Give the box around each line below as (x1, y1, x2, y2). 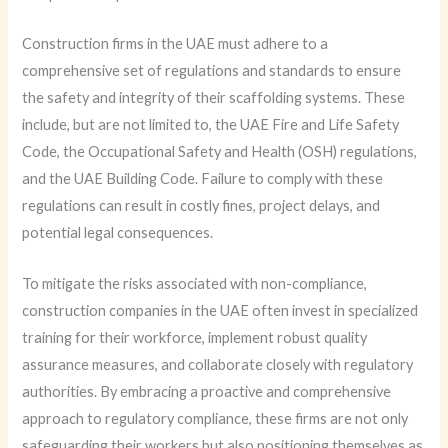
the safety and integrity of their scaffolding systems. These (22, 89, 406, 107)
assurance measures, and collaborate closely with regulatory (22, 355, 414, 373)
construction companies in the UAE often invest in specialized (22, 301, 419, 319)
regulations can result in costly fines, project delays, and (22, 197, 381, 215)
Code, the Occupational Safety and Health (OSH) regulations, (22, 143, 418, 161)
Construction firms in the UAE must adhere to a (22, 35, 329, 53)
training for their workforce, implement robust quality (22, 328, 368, 346)
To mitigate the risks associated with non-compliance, (22, 274, 368, 292)
